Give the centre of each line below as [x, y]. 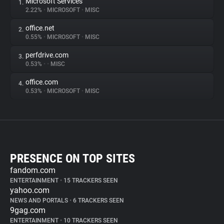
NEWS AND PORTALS [40, 200]
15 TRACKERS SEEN [90, 180]
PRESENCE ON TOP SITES [72, 158]
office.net [40, 28]
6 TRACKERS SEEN [98, 200]
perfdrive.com [47, 55]
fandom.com [33, 170]
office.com [42, 82]
